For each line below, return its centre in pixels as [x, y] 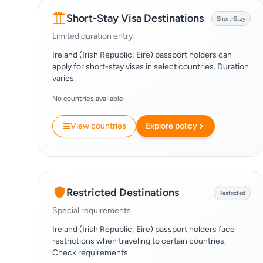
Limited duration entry [92, 36]
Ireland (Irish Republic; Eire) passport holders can [142, 55]
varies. [64, 78]
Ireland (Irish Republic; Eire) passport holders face [144, 229]
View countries [98, 126]
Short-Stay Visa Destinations [135, 18]
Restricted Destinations [123, 193]
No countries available [88, 99]
